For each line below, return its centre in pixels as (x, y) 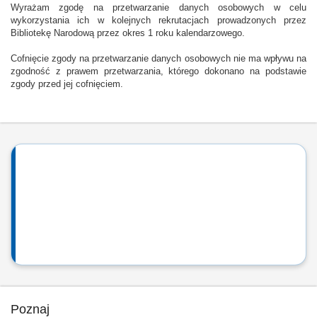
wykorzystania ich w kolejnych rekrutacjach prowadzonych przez (158, 21)
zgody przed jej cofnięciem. (67, 84)
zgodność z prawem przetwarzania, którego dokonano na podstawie (158, 71)
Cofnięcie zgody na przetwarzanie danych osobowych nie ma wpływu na (158, 59)
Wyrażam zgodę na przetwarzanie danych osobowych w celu (158, 8)
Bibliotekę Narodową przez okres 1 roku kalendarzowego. (128, 33)
